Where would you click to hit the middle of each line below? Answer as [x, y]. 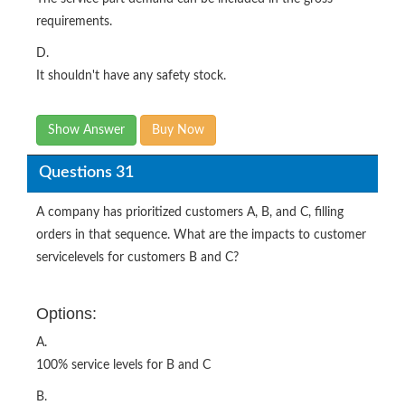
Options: [66, 313]
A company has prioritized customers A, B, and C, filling [190, 212]
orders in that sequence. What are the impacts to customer [201, 235]
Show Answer [86, 130]
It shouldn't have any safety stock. [131, 75]
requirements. [74, 21]
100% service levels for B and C [123, 365]
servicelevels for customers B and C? [137, 257]
